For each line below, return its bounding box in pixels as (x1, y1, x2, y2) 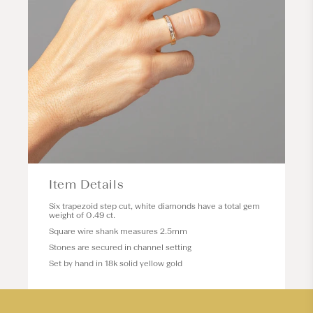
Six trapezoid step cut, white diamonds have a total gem (49, 201, 260, 211)
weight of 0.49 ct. (49, 210, 115, 220)
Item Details (49, 177, 124, 192)
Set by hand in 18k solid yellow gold (49, 259, 182, 268)
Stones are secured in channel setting (49, 242, 191, 252)
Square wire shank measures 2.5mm (49, 226, 187, 236)
